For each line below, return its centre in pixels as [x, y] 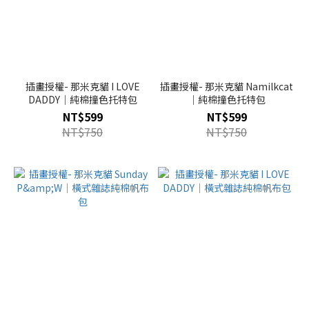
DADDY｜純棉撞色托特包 [82, 99]
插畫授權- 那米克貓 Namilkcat [227, 86]
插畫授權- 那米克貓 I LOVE [82, 86]
